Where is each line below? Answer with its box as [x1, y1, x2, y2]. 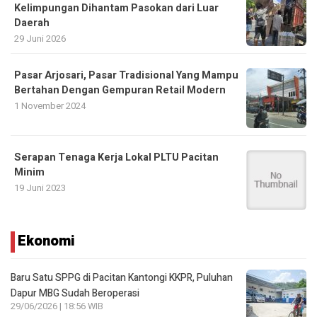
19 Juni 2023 [14, 180, 66, 195]
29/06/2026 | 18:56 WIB [11, 299, 103, 313]
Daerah [14, 15, 50, 30]
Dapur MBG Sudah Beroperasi [11, 285, 139, 301]
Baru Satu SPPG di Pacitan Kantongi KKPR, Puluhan [11, 270, 233, 285]
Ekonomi [18, 230, 74, 251]
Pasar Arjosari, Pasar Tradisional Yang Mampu [14, 67, 238, 83]
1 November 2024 [14, 98, 86, 113]
